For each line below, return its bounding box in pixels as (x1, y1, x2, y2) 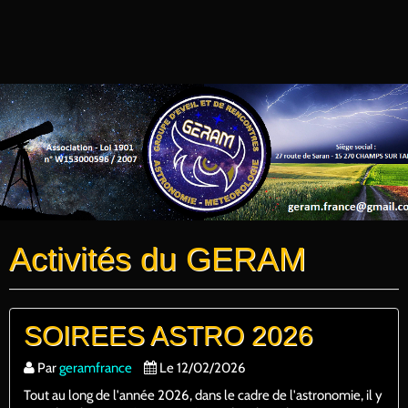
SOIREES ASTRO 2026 (24, 321, 313, 351)
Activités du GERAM (9, 240, 306, 278)
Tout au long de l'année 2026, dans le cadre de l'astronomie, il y (24, 387, 382, 404)
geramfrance (59, 360, 132, 377)
